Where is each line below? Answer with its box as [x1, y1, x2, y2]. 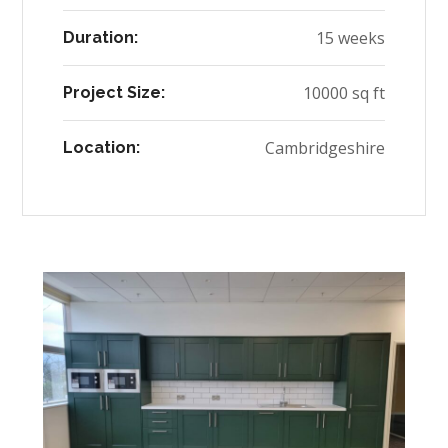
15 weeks [315, 27, 385, 50]
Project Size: [63, 83, 166, 103]
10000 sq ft [302, 82, 385, 105]
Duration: [63, 28, 139, 48]
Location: [63, 138, 141, 158]
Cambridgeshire [264, 137, 385, 160]
